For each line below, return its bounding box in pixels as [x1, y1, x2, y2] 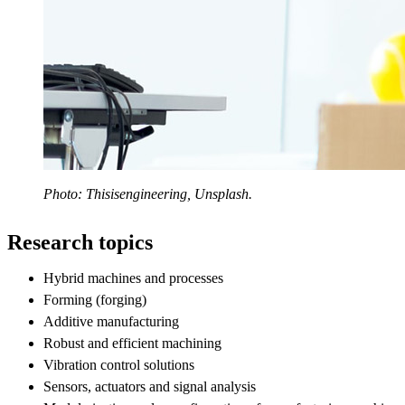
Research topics [7, 230, 153, 254]
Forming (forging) [43, 291, 146, 307]
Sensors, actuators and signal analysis [43, 378, 256, 394]
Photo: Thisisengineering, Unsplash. [43, 185, 252, 202]
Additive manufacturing [43, 313, 179, 329]
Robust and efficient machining [43, 334, 221, 351]
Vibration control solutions [43, 356, 194, 372]
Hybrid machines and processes [43, 269, 223, 286]
